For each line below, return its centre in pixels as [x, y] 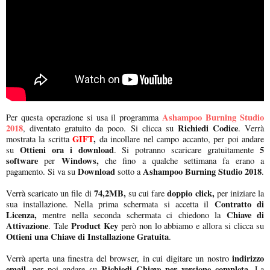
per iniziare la [239, 193]
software [22, 160]
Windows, [80, 160]
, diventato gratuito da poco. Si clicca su [98, 128]
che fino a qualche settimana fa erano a [181, 160]
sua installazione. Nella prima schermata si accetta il [110, 204]
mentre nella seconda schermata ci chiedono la [132, 215]
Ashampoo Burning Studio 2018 [201, 171]
